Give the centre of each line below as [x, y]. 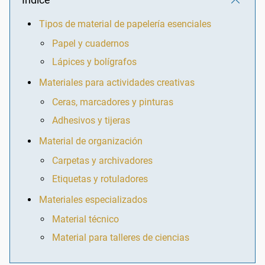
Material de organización [91, 141]
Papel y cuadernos [91, 43]
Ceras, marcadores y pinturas [113, 102]
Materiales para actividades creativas [117, 82]
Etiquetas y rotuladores [100, 179]
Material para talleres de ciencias [121, 237]
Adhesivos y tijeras [91, 120]
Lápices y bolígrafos [94, 62]
